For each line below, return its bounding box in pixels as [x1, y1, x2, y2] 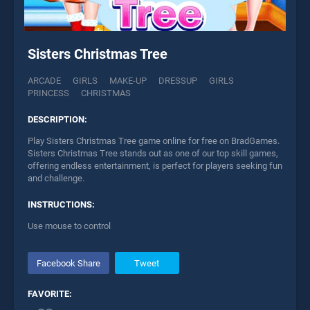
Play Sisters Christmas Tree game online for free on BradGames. [28, 136, 280, 147]
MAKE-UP [109, 75, 147, 86]
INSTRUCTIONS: [28, 199, 95, 210]
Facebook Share [36, 257, 100, 268]
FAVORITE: [28, 289, 72, 300]
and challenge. [28, 173, 84, 184]
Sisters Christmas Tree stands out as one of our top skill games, [28, 148, 278, 159]
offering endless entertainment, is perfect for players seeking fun [28, 161, 282, 172]
